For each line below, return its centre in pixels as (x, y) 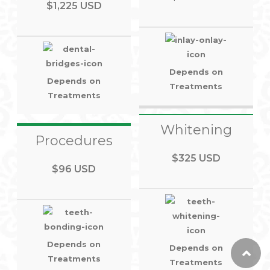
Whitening (196, 130)
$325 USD (196, 158)
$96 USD (74, 169)
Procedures (74, 140)
